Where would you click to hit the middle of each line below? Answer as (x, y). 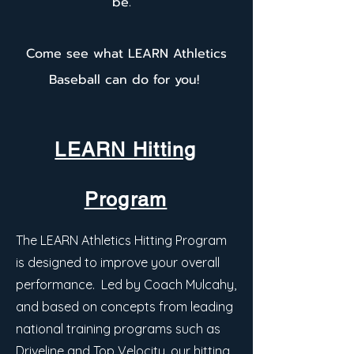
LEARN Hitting (126, 150)
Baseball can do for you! (126, 80)
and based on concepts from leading (124, 307)
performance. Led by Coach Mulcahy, (126, 284)
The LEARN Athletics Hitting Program (121, 240)
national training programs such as (118, 329)
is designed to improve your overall (118, 262)
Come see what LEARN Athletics (126, 54)
